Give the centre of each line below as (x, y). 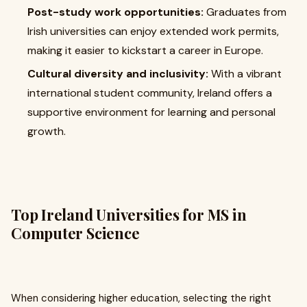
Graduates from (245, 12)
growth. (47, 132)
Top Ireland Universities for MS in (129, 215)
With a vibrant (245, 74)
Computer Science (75, 233)
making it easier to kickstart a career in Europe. (145, 51)
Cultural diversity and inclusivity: (118, 74)
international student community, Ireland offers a (150, 93)
